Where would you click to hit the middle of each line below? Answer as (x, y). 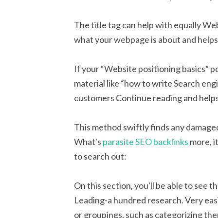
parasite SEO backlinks (145, 141)
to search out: (100, 156)
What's (88, 141)
